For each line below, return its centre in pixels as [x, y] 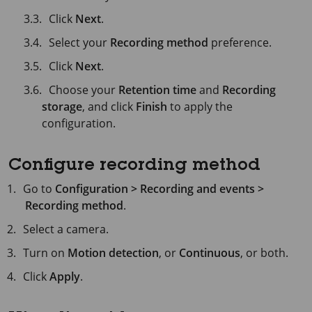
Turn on [46, 253]
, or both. [265, 253]
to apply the [200, 107]
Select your [80, 42]
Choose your [84, 90]
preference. [240, 42]
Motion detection [114, 253]
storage [62, 107]
